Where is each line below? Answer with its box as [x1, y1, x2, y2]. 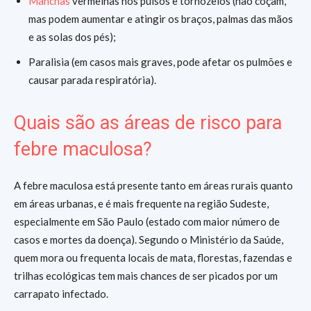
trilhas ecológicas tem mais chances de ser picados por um [14, 269, 278, 282]
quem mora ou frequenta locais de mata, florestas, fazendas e [14, 251, 292, 264]
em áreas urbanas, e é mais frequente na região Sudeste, [14, 197, 269, 210]
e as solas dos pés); [28, 31, 116, 43]
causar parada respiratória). [28, 74, 156, 86]
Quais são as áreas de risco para [14, 112, 282, 134]
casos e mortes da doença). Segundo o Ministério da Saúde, [14, 233, 283, 246]
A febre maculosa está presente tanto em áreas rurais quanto [14, 179, 293, 192]
